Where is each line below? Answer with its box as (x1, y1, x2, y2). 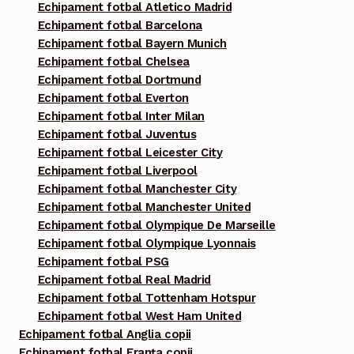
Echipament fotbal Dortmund (37, 73, 201, 88)
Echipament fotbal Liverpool (37, 164, 198, 179)
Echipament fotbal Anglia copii (18, 327, 191, 342)
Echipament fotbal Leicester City (37, 145, 223, 160)
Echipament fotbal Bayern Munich (37, 36, 227, 51)
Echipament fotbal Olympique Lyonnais (37, 236, 256, 251)
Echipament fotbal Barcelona (37, 18, 202, 33)
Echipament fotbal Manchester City (37, 182, 237, 197)
